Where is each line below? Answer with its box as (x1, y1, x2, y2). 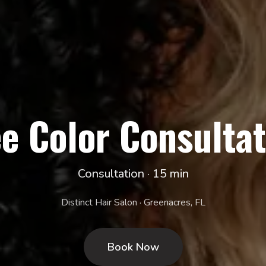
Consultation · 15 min (77, 165, 189, 182)
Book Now (107, 239, 159, 254)
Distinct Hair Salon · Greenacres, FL (61, 195, 205, 209)
